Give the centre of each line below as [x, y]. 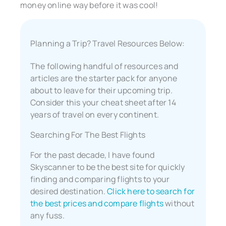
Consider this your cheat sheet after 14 [103, 103]
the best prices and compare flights [97, 204]
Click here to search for [151, 191]
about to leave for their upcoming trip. [101, 91]
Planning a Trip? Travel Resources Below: [107, 44]
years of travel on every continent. [95, 115]
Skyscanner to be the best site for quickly [108, 167]
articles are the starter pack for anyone [104, 78]
